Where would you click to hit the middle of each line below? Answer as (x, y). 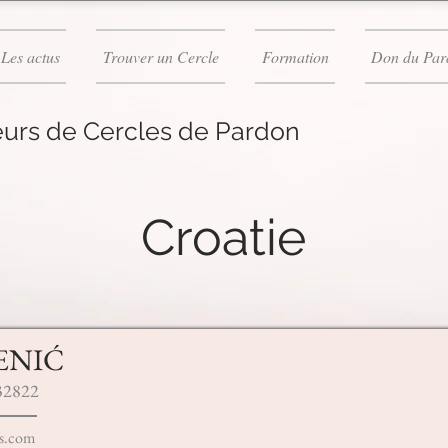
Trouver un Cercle (160, 56)
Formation (295, 56)
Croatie (223, 237)
